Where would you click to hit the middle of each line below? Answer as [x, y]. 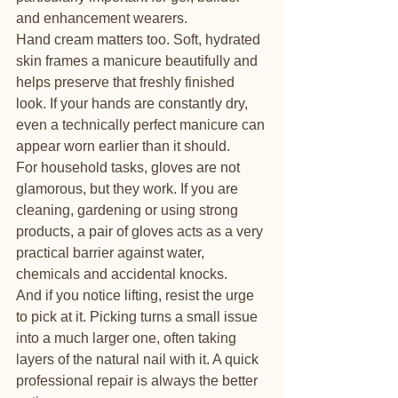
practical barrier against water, [112, 253]
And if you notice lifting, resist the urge [137, 295]
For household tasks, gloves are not [130, 167]
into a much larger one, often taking [128, 338]
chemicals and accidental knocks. [122, 274]
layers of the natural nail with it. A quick [139, 359]
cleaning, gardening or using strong [129, 210]
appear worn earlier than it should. [123, 146]
